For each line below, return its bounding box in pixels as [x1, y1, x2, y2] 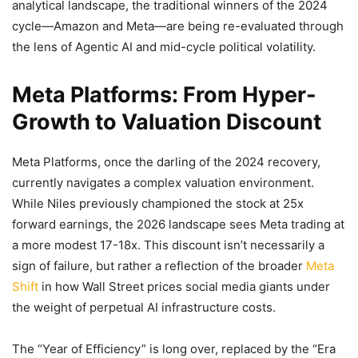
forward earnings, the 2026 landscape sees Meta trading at [12, 217, 344, 232]
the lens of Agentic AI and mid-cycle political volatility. [12, 39, 316, 54]
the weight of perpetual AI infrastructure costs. [12, 300, 276, 315]
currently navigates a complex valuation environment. [12, 175, 314, 190]
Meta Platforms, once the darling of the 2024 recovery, [12, 154, 320, 169]
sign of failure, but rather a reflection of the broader [12, 258, 306, 273]
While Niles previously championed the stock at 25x [12, 196, 304, 211]
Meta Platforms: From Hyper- [12, 82, 316, 108]
